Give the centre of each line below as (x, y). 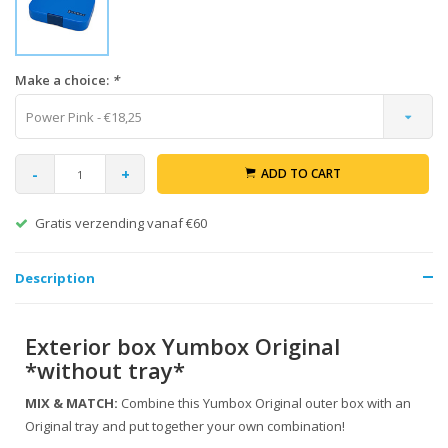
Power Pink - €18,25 (84, 117)
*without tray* (105, 370)
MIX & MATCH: (73, 403)
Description (55, 278)
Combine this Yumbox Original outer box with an (266, 403)
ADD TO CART (301, 173)
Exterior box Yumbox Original (182, 346)
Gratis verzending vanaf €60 (121, 223)
